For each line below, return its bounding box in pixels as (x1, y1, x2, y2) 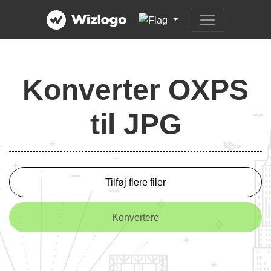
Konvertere (112, 212, 159, 223)
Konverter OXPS (22, 74, 249, 106)
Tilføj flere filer (105, 177, 166, 188)
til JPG (90, 108, 181, 140)
